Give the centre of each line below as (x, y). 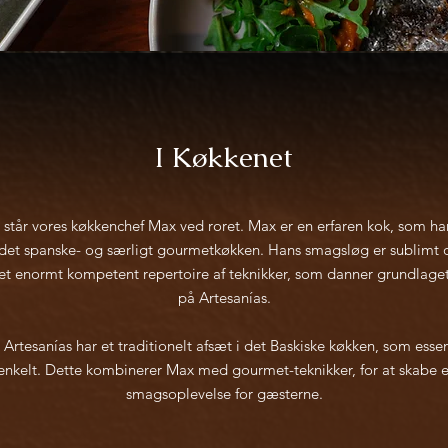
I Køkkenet (224, 157)
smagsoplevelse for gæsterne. (224, 393)
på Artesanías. (224, 297)
